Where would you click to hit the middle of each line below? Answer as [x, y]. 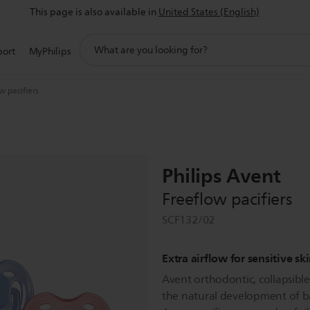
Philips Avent [222, 176]
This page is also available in [93, 12]
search [93, 55]
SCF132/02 [189, 220]
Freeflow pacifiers [227, 199]
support [97, 40]
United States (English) [209, 12]
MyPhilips [50, 52]
